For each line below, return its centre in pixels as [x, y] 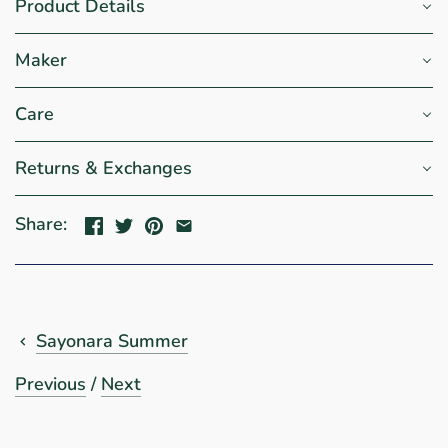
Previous [50, 384]
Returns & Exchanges [103, 167]
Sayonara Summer [112, 341]
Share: [41, 224]
